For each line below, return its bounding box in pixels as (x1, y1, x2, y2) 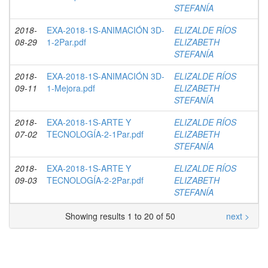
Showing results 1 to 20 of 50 (65, 210, 180, 222)
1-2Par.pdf (47, 36, 86, 48)
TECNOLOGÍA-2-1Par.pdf (47, 128, 144, 140)
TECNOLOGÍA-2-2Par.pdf (47, 174, 144, 186)
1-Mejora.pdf (47, 82, 95, 94)
